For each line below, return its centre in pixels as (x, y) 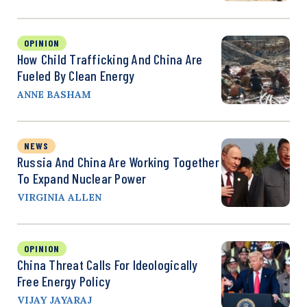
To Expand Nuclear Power (82, 179)
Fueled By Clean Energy (76, 76)
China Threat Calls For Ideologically (108, 265)
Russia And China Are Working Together (118, 162)
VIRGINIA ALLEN (59, 198)
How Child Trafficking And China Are (110, 59)
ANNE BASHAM (54, 95)
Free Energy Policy (64, 281)
